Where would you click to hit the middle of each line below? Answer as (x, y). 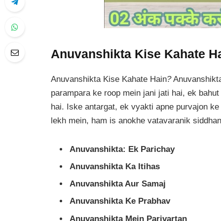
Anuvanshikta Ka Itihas (115, 166)
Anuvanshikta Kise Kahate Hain (109, 79)
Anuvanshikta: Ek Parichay (122, 149)
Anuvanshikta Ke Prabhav (120, 201)
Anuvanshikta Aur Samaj (118, 184)
